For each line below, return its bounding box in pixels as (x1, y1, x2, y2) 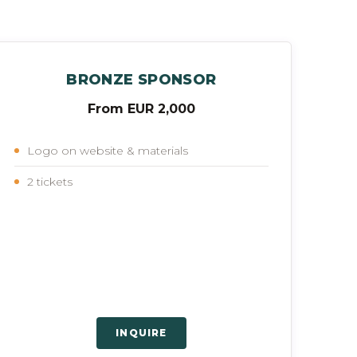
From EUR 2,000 (87, 100, 195, 116)
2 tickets (26, 174, 73, 189)
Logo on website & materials (26, 143, 188, 158)
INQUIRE (116, 326, 167, 339)
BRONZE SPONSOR (66, 70, 217, 88)
